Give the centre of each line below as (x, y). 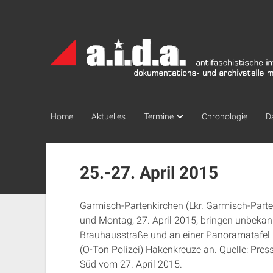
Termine (158, 116)
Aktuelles (108, 116)
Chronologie (224, 116)
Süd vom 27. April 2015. (131, 264)
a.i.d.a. (64, 29)
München (72, 62)
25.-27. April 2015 (149, 173)
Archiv (64, 46)
